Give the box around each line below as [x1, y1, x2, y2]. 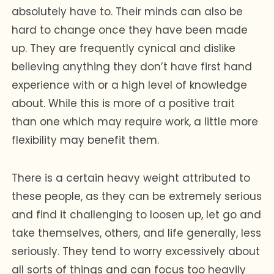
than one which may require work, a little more [12, 114, 259, 129]
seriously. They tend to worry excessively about [12, 243, 261, 259]
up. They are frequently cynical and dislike [12, 40, 236, 56]
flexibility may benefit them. [12, 132, 160, 147]
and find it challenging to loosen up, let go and [12, 207, 262, 222]
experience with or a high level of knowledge [12, 77, 248, 92]
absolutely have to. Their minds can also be [12, 4, 243, 19]
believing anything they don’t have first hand [12, 59, 253, 74]
